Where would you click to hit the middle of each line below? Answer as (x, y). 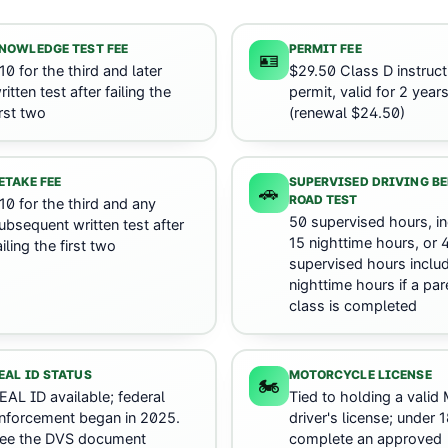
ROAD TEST (323, 200)
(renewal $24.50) (346, 113)
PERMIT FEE (325, 49)
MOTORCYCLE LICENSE (360, 375)
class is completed (352, 306)
